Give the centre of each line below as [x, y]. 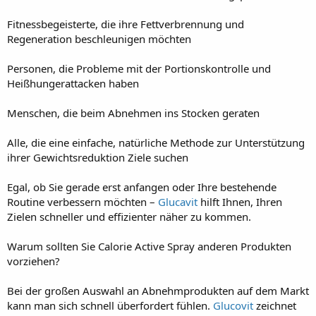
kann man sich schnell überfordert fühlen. [110, 305]
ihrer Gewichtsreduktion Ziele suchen [98, 157]
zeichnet [275, 305]
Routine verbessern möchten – [83, 201]
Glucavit [178, 201]
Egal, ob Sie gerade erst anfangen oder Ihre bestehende [142, 187]
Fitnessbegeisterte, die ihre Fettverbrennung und [126, 24]
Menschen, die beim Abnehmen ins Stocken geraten [133, 113]
